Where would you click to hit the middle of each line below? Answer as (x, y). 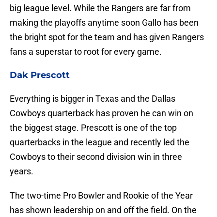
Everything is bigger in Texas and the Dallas (93, 99)
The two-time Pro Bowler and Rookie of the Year (101, 196)
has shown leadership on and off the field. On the (103, 210)
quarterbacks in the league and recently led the (100, 142)
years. (22, 171)
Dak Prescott (40, 75)
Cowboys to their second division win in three (96, 157)
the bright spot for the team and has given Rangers (107, 37)
